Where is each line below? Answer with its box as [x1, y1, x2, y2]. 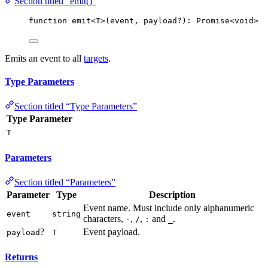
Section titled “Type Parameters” [14, 101, 137, 112]
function [29, 16, 67, 25]
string [52, 209, 81, 218]
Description [149, 189, 196, 200]
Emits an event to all [5, 53, 84, 63]
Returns [5, 252, 38, 263]
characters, [83, 213, 126, 224]
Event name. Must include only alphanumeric [83, 202, 254, 213]
